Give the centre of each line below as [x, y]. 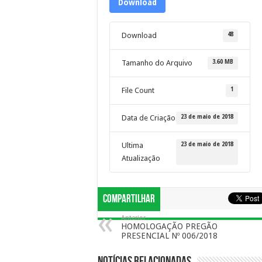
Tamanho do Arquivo [157, 63]
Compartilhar [129, 199]
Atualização [141, 158]
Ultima [132, 145]
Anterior [133, 218]
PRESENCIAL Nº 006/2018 [169, 236]
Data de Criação [149, 118]
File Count [138, 90]
